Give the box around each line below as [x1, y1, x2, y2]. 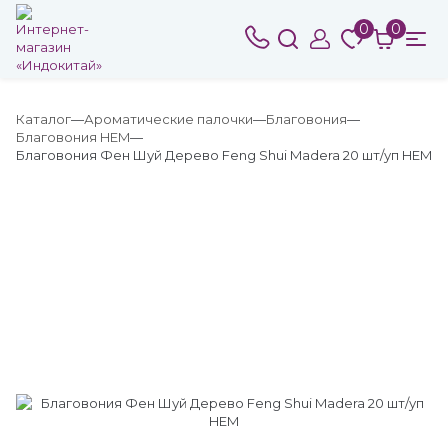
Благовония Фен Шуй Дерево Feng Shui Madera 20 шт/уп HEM [16, 147, 432, 163]
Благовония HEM [16, 129, 130, 145]
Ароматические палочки [84, 111, 253, 127]
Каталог [16, 111, 71, 127]
